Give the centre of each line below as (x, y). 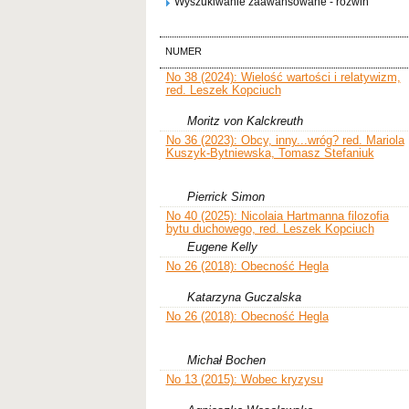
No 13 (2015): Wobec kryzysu (244, 380)
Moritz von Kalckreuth (245, 121)
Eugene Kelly (222, 247)
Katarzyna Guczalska (244, 298)
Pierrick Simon (226, 197)
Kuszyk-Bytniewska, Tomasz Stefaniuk (270, 153)
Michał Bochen (226, 361)
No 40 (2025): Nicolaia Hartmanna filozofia (277, 216)
